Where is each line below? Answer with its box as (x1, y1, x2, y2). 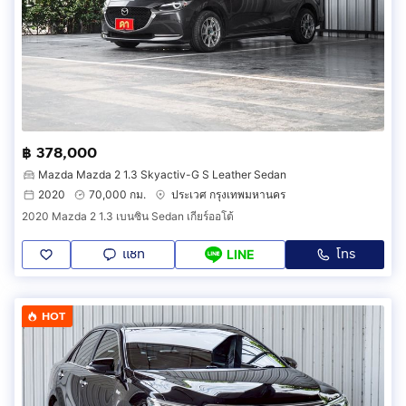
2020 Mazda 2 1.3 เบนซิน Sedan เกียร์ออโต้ (22, 208, 234, 223)
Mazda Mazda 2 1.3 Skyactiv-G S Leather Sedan (38, 167, 286, 181)
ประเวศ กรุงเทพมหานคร (171, 187, 285, 201)
